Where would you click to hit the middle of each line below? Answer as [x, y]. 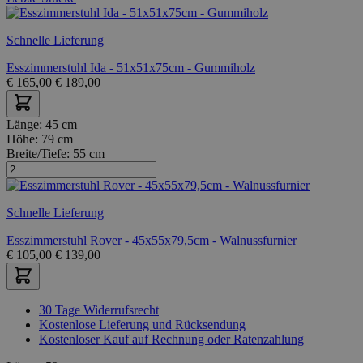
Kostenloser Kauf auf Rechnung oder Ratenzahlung [171, 339]
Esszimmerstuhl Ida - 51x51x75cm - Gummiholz [131, 67]
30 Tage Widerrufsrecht [99, 310]
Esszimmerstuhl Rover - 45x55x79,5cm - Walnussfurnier [152, 240]
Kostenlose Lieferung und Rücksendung [142, 324]
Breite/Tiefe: [40, 153]
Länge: [26, 124]
